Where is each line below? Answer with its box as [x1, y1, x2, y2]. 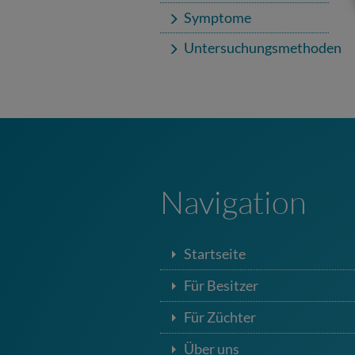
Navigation [160, 182, 307, 221]
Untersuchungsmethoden [184, 39, 342, 56]
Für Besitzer [184, 277, 258, 294]
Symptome [184, 9, 251, 26]
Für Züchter [184, 308, 256, 326]
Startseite [184, 245, 246, 262]
